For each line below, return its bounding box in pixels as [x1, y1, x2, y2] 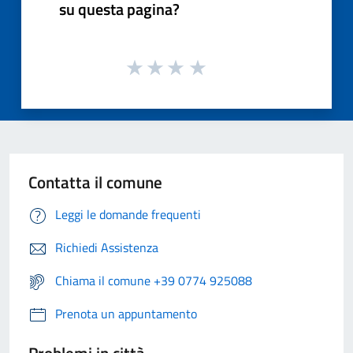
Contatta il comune [28, 169, 162, 195]
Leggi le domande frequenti [55, 205, 201, 225]
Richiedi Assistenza [55, 238, 158, 258]
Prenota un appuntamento [55, 304, 197, 324]
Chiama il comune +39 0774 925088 [55, 271, 252, 291]
